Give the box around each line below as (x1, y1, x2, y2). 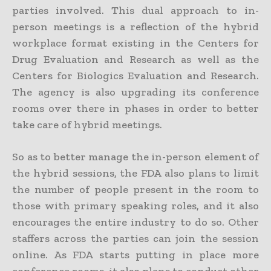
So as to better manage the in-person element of (12, 150, 259, 164)
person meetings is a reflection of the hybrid (12, 20, 259, 34)
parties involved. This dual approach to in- (12, 4, 259, 18)
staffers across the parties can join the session (12, 232, 259, 246)
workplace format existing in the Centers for (12, 36, 259, 50)
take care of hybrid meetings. (12, 118, 162, 132)
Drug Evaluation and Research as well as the (12, 53, 259, 67)
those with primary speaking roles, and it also (12, 199, 259, 213)
